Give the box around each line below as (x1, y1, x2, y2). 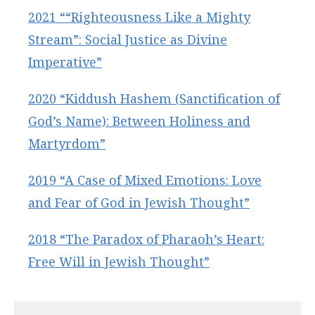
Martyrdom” (28, 134, 105, 152)
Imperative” (28, 53, 102, 70)
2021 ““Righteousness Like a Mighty (28, 8, 250, 25)
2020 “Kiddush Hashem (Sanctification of (28, 89, 280, 107)
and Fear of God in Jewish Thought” (28, 193, 250, 211)
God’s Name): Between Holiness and (28, 112, 250, 129)
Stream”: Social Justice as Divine (28, 30, 227, 48)
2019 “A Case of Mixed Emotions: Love (28, 171, 262, 188)
